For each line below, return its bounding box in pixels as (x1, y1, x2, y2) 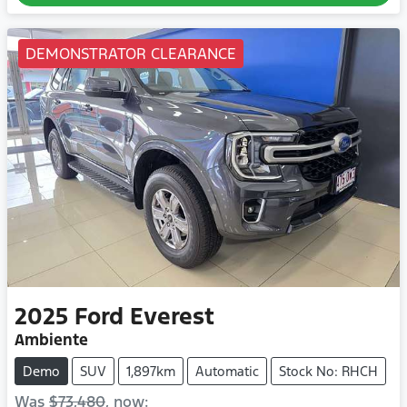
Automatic (195, 362, 259, 380)
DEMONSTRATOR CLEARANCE (25, 43, 236, 64)
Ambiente (15, 329, 88, 350)
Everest (130, 301, 214, 331)
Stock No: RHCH (279, 362, 378, 380)
